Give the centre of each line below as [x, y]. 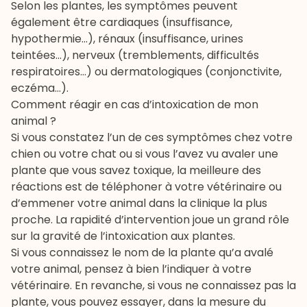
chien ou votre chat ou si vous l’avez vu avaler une [145, 154]
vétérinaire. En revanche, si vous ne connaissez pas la [153, 286]
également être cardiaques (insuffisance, [122, 23]
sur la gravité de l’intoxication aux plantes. [123, 236]
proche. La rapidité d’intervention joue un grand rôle [150, 220]
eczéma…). [40, 88]
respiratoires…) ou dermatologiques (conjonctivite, [146, 72]
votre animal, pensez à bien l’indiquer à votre [131, 269]
